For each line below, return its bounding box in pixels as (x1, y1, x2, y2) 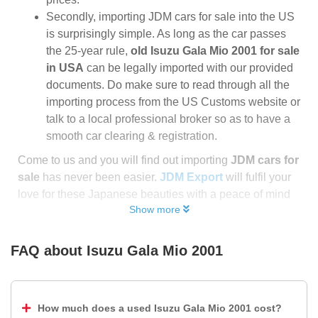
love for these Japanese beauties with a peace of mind (18, 188, 290, 200)
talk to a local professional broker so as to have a (46, 113, 290, 125)
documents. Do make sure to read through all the (46, 79, 290, 91)
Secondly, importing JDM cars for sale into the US (46, 11, 295, 23)
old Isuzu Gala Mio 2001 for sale (131, 45, 300, 57)
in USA (46, 62, 84, 74)
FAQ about (11, 243, 82, 258)
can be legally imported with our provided (84, 62, 293, 74)
